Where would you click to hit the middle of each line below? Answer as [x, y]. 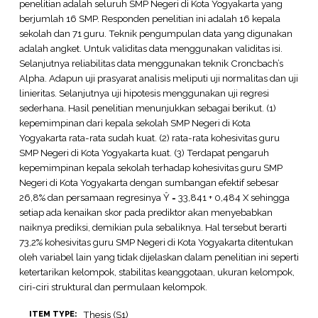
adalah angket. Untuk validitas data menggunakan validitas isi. [150, 48]
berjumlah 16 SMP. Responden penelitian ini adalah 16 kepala [149, 18]
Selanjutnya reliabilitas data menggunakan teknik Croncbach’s [151, 63]
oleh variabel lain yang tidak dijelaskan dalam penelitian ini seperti [159, 257]
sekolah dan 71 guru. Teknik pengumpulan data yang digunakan [155, 33]
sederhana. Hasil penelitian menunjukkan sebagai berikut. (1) [147, 108]
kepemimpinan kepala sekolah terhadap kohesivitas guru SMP [150, 167]
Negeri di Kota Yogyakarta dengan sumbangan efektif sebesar [149, 182]
